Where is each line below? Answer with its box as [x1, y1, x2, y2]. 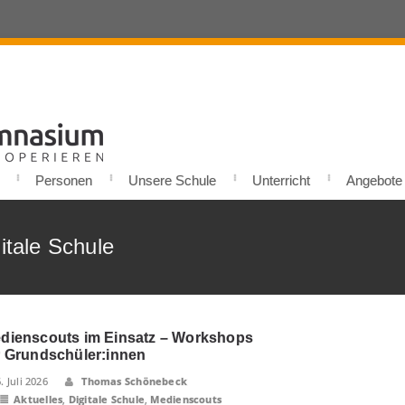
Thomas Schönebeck [79, 374, 188, 388]
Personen [35, 173, 92, 188]
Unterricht [252, 173, 310, 188]
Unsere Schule [128, 173, 216, 188]
